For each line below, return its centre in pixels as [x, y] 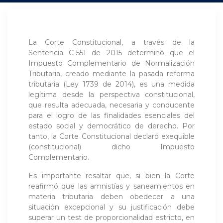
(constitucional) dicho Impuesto [111, 147]
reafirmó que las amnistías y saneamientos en [111, 186]
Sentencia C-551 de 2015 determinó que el [111, 53]
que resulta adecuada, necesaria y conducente [111, 105]
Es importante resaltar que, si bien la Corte [111, 175]
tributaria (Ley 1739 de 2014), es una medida [111, 84]
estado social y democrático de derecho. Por [111, 126]
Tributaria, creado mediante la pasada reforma [111, 73]
